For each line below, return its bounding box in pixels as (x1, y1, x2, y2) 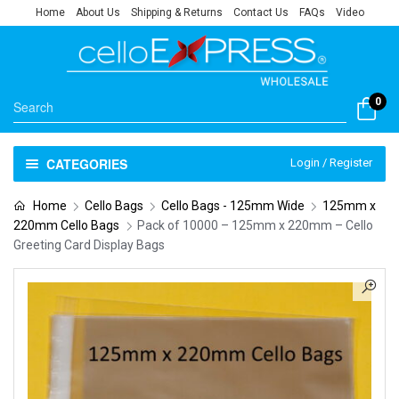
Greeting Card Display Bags (13, 238, 165, 252)
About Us (75, 6, 120, 19)
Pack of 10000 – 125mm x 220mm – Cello (137, 218, 373, 232)
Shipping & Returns (130, 6, 223, 19)
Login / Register (290, 156, 372, 169)
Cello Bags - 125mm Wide (160, 199, 305, 213)
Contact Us (232, 6, 289, 19)
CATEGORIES (45, 155, 127, 173)
